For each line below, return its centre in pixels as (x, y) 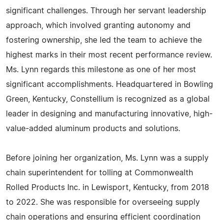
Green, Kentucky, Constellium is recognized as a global (108, 99)
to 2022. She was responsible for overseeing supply (103, 202)
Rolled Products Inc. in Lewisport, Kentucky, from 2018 (108, 188)
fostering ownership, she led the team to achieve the (104, 40)
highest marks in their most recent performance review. (109, 55)
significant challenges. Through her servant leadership (106, 11)
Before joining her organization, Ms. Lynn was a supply (107, 158)
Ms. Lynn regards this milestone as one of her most (101, 70)
